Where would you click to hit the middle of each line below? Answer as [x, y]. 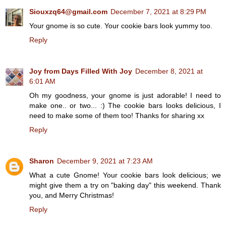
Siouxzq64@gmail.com [68, 12]
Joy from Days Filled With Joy [81, 71]
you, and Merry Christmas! [72, 195]
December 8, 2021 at [169, 71]
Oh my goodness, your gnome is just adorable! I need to [125, 96]
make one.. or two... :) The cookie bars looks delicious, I [125, 106]
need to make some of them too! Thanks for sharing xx [117, 116]
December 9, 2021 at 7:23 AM [105, 161]
